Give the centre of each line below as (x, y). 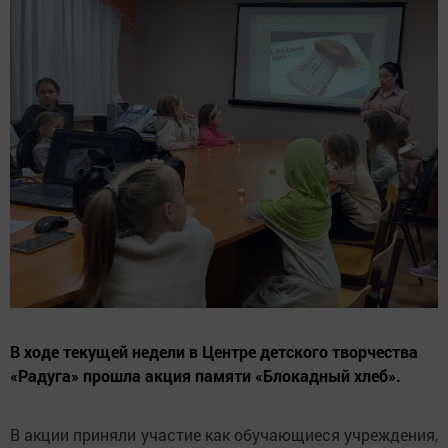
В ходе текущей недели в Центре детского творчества (214, 351)
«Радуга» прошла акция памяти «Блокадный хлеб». (205, 375)
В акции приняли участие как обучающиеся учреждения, (224, 434)
